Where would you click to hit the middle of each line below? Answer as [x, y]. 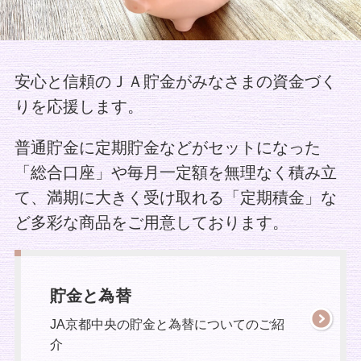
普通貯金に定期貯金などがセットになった [167, 147]
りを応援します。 [79, 107]
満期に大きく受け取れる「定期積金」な [191, 197]
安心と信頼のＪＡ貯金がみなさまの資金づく [175, 82]
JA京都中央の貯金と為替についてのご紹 [167, 324]
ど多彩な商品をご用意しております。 [151, 222]
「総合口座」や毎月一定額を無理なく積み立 [175, 172]
